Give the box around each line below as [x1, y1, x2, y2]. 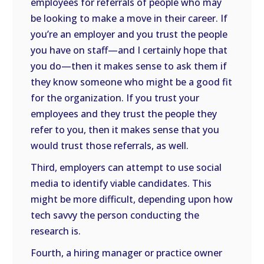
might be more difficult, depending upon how [31, 193, 233, 206]
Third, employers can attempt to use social [31, 161, 222, 174]
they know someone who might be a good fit [31, 75, 233, 88]
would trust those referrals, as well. [31, 139, 189, 152]
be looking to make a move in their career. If [31, 12, 228, 25]
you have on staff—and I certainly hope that [31, 44, 228, 57]
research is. [31, 225, 81, 237]
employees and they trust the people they [31, 107, 217, 120]
